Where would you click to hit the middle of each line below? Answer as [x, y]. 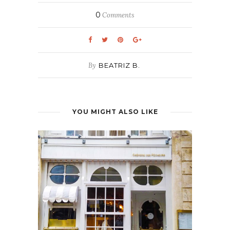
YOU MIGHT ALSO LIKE [115, 111]
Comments [118, 15]
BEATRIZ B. [119, 65]
